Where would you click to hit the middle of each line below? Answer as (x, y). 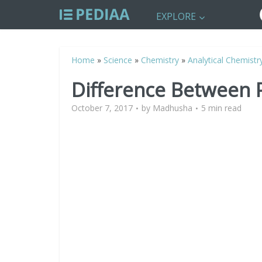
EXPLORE (176, 16)
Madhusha (173, 108)
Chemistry (160, 60)
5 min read (221, 108)
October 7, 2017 (102, 108)
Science (118, 60)
